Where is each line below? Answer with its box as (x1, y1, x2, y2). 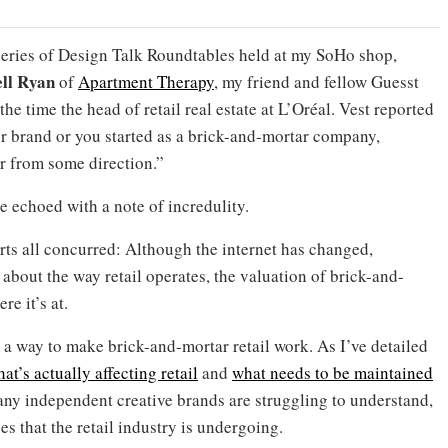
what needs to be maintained (232, 360, 433, 384)
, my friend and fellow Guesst (214, 69, 419, 93)
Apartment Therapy (78, 69, 214, 93)
